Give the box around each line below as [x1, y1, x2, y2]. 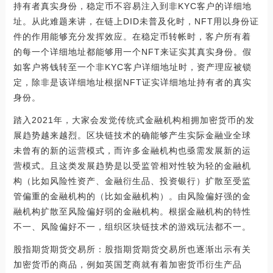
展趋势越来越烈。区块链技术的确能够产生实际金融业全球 [13, 130, 251, 141]
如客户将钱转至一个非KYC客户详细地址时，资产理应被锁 [13, 62, 252, 73]
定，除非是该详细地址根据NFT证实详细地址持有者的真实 [13, 77, 252, 88]
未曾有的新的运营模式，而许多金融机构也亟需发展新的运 [13, 146, 251, 156]
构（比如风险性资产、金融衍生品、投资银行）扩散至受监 [13, 176, 251, 186]
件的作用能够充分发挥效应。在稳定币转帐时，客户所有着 [13, 32, 251, 42]
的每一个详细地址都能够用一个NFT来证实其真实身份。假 [13, 47, 252, 57]
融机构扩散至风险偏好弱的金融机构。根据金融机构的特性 [13, 207, 251, 217]
